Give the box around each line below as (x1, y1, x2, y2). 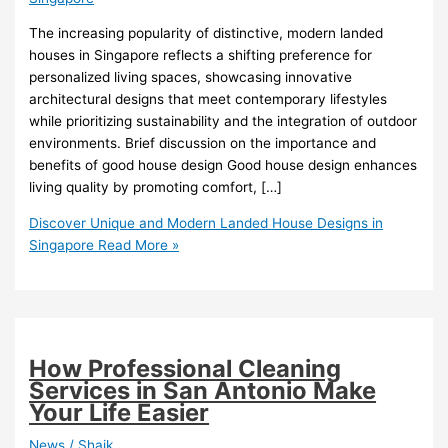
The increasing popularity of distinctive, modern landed (29, 25, 384, 42)
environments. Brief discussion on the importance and (29, 135, 377, 152)
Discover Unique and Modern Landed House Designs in (29, 214, 384, 231)
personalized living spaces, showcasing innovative (29, 69, 353, 86)
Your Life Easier (29, 397, 210, 427)
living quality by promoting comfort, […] (29, 179, 283, 196)
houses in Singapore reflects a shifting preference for (29, 47, 373, 64)
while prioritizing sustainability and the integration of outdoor (29, 113, 418, 130)
